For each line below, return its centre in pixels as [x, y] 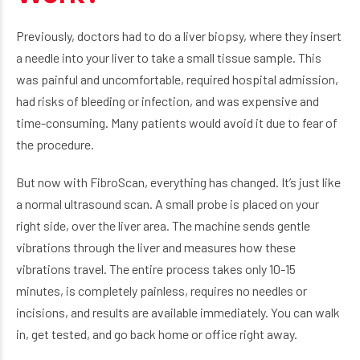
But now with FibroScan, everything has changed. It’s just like [178, 182]
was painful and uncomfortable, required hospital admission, [177, 79]
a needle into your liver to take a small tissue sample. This [169, 57]
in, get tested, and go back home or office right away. [157, 334]
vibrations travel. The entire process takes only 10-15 [156, 269]
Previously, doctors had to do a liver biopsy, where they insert [179, 36]
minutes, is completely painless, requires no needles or [162, 290]
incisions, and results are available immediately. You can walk [178, 312]
